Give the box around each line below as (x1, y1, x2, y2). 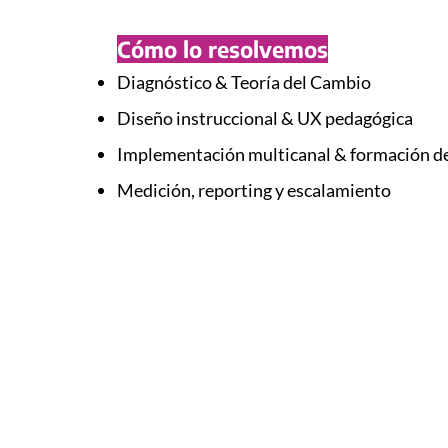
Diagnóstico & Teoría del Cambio (117, 71, 371, 93)
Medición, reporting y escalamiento (117, 179, 391, 201)
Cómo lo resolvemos (117, 35, 328, 63)
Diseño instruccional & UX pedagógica (117, 107, 413, 129)
